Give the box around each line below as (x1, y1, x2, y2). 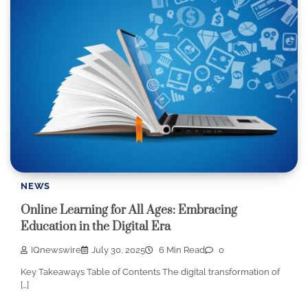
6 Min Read (157, 244, 205, 255)
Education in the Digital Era (21, 219, 170, 234)
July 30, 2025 (91, 244, 145, 255)
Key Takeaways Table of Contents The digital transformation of (21, 266, 280, 277)
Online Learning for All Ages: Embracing (21, 202, 237, 218)
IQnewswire (31, 244, 81, 255)
